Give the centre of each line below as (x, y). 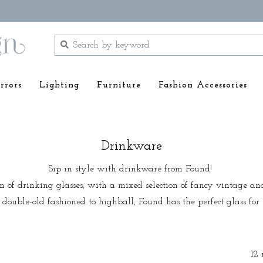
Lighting (59, 85)
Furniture (119, 85)
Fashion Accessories (203, 85)
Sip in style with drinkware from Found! (131, 169)
